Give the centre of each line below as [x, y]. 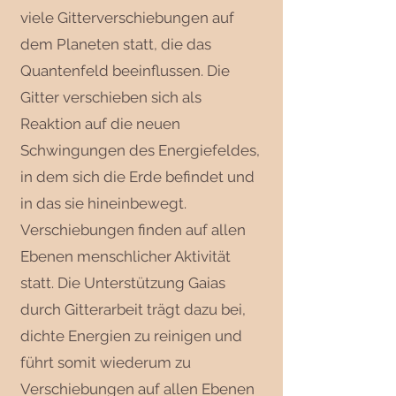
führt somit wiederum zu [106, 362]
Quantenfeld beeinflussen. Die [125, 70]
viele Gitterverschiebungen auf [127, 17]
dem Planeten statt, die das [116, 44]
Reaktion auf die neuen [100, 123]
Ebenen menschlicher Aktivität [126, 256]
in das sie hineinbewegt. [103, 203]
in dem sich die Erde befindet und [137, 176]
